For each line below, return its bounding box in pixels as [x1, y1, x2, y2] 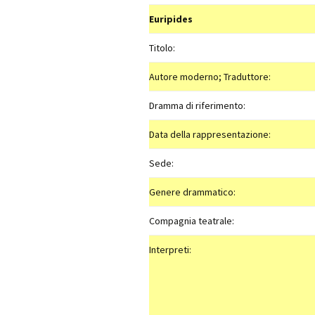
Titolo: [149, 41, 175, 54]
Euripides [149, 13, 193, 25]
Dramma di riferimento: [149, 99, 245, 112]
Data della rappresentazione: [149, 128, 271, 141]
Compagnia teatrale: [149, 214, 234, 227]
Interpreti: [149, 243, 191, 256]
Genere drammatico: [149, 186, 236, 198]
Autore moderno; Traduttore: [149, 70, 271, 83]
